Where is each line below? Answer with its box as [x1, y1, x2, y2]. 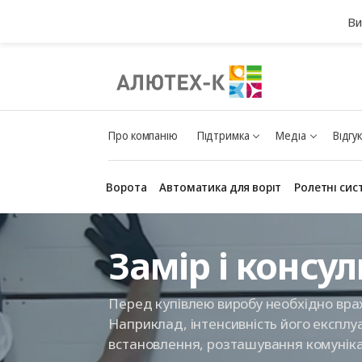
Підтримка [196, 128, 250, 143]
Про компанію [108, 128, 178, 143]
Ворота [106, 179, 147, 195]
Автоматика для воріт [159, 179, 282, 195]
